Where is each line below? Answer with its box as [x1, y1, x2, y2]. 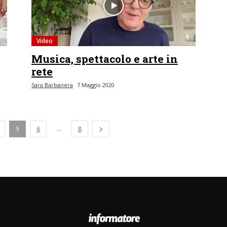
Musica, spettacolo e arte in [31, 52, 178, 66]
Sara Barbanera [31, 81, 73, 89]
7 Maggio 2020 [77, 81, 115, 89]
